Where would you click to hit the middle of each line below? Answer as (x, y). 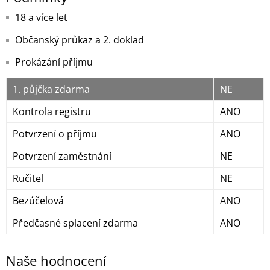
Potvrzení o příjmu (55, 134)
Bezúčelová (38, 201)
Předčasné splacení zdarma (75, 223)
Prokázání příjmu (54, 62)
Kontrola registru (52, 112)
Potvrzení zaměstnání (62, 156)
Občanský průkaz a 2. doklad (80, 40)
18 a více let (41, 18)
